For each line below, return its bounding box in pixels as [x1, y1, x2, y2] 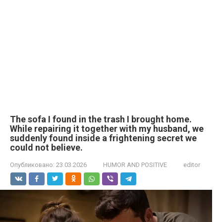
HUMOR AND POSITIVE [103, 161, 167, 168]
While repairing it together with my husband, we [10, 123, 204, 134]
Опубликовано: [10, 161, 55, 168]
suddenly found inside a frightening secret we [10, 133, 197, 143]
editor [183, 161, 200, 168]
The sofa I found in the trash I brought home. [10, 114, 192, 124]
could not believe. [10, 142, 83, 153]
